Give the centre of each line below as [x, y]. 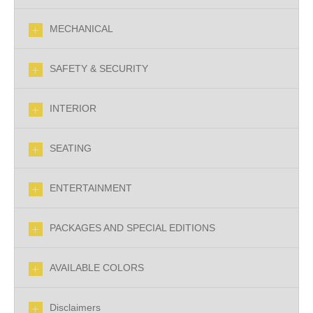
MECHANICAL [81, 29]
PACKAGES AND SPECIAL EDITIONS [132, 228]
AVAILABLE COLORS [97, 268]
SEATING [71, 148]
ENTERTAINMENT [91, 188]
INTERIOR [73, 108]
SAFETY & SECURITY [99, 68]
